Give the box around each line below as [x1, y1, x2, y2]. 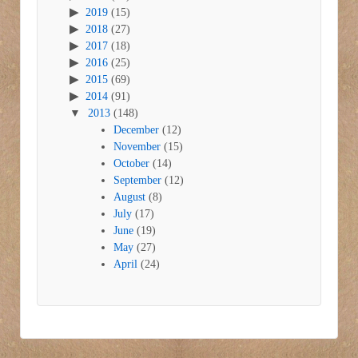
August [113, 191, 145, 204]
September [113, 174, 161, 187]
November [113, 141, 161, 153]
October [113, 157, 149, 170]
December [113, 124, 159, 137]
